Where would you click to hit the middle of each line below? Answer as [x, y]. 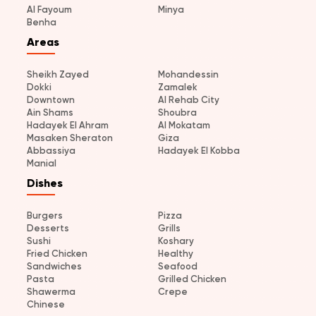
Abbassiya [51, 151]
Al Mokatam [184, 126]
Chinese [46, 305]
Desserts [48, 229]
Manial [42, 164]
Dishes [45, 183]
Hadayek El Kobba [199, 151]
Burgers [45, 216]
